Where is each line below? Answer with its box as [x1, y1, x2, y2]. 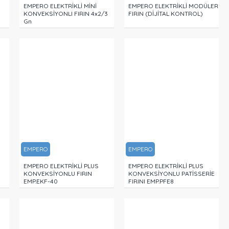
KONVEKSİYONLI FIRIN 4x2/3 [24, 9, 108, 17]
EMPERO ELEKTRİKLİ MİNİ [24, 2, 97, 10]
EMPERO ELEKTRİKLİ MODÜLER [128, 2, 219, 10]
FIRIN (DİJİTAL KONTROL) [128, 9, 203, 17]
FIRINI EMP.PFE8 [128, 177, 174, 185]
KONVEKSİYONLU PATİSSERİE [128, 169, 215, 177]
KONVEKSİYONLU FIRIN [24, 169, 93, 177]
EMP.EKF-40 [24, 177, 58, 185]
